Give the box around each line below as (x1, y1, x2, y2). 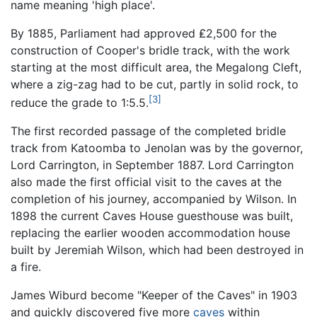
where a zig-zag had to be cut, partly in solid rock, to (11, 76, 299, 91)
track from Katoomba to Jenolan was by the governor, (11, 141, 303, 156)
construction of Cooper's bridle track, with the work (11, 42, 290, 57)
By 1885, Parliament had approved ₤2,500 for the (11, 25, 277, 40)
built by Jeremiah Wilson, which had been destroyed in (11, 243, 304, 258)
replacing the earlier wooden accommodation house (11, 226, 290, 241)
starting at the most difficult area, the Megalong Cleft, (11, 59, 301, 74)
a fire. (11, 260, 41, 275)
